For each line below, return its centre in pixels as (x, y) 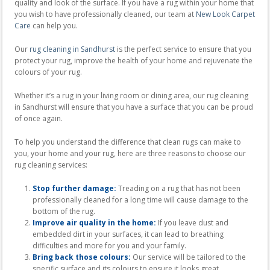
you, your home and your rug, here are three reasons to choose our (130, 153)
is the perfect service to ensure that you (183, 49)
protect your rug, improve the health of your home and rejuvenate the (133, 60)
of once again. (39, 118)
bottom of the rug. (64, 211)
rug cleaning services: (51, 165)
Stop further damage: (74, 188)
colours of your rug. (48, 72)
